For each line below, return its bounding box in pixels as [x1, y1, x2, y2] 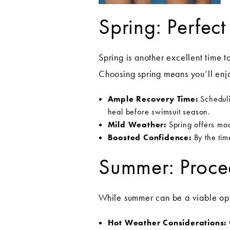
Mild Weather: [107, 119, 166, 130]
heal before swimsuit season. [107, 106, 210, 117]
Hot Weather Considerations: [107, 217, 227, 228]
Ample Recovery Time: [107, 93, 198, 104]
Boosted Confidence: [107, 131, 191, 143]
